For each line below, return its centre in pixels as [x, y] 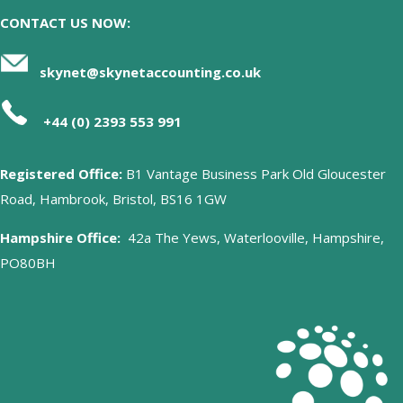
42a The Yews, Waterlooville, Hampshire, [252, 237]
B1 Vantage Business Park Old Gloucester [254, 173]
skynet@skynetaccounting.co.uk [150, 72]
